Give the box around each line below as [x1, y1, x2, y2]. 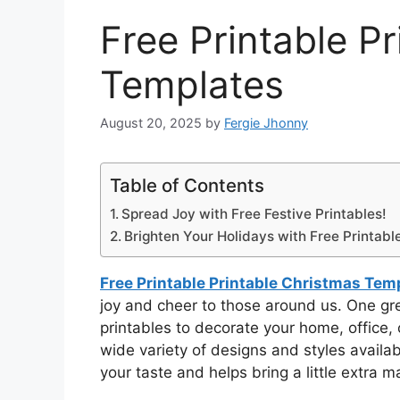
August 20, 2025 [100, 115, 202, 131]
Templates [100, 62, 284, 107]
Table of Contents [110, 174, 264, 197]
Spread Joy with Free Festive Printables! [121, 205, 387, 223]
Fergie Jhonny [224, 115, 308, 131]
